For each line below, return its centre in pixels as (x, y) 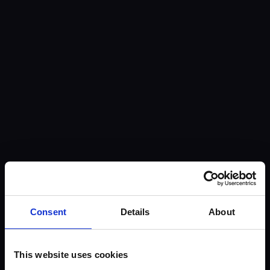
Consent (48, 212)
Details (135, 212)
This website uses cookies (71, 254)
